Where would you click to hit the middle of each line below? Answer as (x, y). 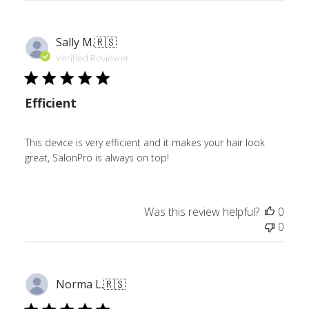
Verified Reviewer (92, 58)
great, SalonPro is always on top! (97, 157)
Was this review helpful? (202, 211)
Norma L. (79, 285)
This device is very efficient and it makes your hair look (144, 142)
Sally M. (75, 42)
